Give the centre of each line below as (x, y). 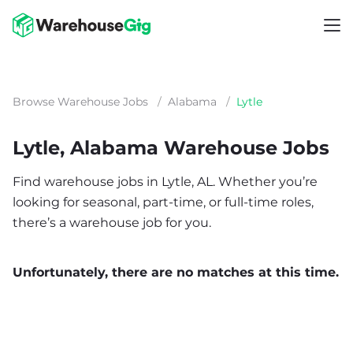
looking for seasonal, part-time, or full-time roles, (163, 202)
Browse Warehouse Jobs (80, 102)
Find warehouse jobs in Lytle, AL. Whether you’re (165, 182)
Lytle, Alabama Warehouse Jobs (171, 148)
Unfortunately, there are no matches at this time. (176, 272)
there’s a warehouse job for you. (112, 223)
